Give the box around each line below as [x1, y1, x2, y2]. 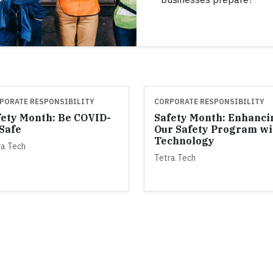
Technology [154, 134, 214, 147]
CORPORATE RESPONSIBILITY [154, 96, 264, 106]
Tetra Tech [154, 152, 196, 163]
